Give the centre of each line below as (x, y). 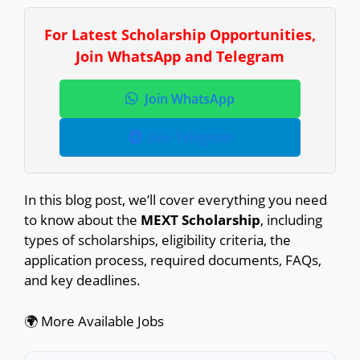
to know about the (82, 220)
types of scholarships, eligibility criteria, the (157, 240)
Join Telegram (190, 138)
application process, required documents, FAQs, (173, 260)
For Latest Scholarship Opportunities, (180, 35)
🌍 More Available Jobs (94, 321)
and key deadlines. (82, 280)
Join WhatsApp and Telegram (180, 57)
